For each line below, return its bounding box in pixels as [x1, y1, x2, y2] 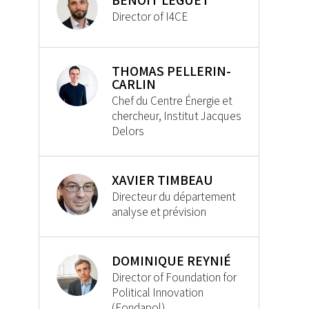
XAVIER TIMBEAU [112, 171, 213, 190]
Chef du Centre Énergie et [112, 93, 232, 109]
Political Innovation [112, 285, 203, 301]
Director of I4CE [112, 9, 188, 25]
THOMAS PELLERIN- [112, 62, 231, 81]
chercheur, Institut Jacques [112, 108, 241, 124]
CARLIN [112, 75, 156, 94]
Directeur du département [112, 189, 236, 205]
